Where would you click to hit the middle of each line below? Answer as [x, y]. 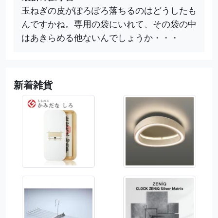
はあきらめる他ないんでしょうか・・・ [100, 38]
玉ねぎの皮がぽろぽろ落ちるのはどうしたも [109, 10]
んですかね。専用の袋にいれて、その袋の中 [109, 24]
